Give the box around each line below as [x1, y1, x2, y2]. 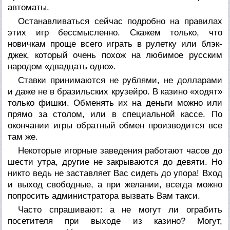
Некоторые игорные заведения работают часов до [18, 145, 222, 156]
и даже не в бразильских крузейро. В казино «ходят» [8, 86, 222, 97]
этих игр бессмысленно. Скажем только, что [8, 27, 222, 37]
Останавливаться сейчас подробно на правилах [18, 16, 222, 26]
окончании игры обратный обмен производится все [8, 120, 222, 130]
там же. [8, 131, 39, 142]
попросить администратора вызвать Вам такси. [8, 190, 201, 201]
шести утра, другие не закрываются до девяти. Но [8, 157, 222, 167]
